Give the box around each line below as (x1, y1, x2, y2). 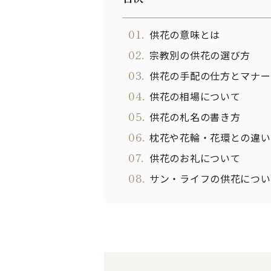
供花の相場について (149, 89, 241, 103)
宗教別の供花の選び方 (149, 48, 250, 62)
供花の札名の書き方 (149, 109, 241, 124)
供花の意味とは (149, 27, 220, 42)
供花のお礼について (149, 151, 241, 165)
